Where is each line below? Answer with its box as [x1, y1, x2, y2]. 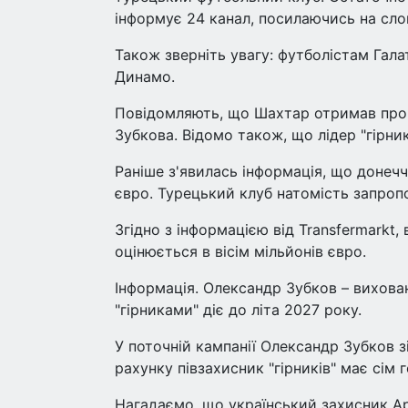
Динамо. [115, 67, 175, 86]
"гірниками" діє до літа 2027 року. [115, 301, 362, 319]
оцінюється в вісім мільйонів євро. [115, 242, 366, 260]
